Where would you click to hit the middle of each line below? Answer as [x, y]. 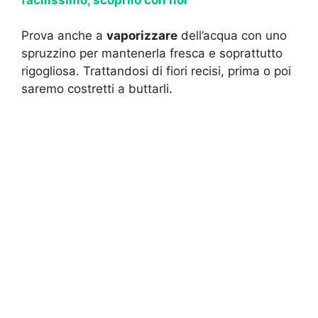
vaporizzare [142, 36]
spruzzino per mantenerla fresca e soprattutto [152, 54]
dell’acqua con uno [232, 36]
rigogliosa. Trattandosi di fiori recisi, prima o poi [156, 71]
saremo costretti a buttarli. [97, 89]
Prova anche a [64, 36]
